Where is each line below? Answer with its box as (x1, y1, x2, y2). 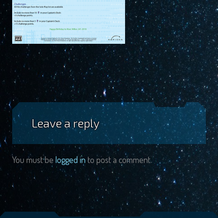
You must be (12, 154, 55, 165)
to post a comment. (86, 154, 152, 165)
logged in (55, 154, 86, 165)
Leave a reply (32, 116, 100, 130)
